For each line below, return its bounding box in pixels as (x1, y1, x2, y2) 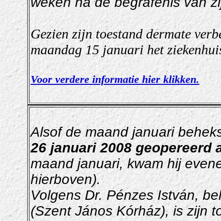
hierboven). (31, 172, 101, 187)
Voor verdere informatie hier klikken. (31, 74, 199, 86)
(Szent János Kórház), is (31, 203, 187, 219)
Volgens (31, 187, 85, 203)
